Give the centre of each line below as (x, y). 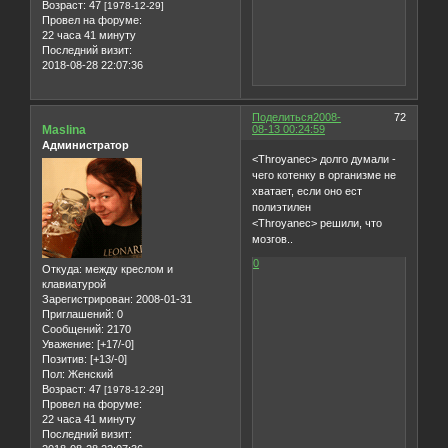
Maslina (64, 130)
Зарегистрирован (86, 298)
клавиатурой (74, 283)
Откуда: (62, 268)
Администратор (85, 145)
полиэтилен (282, 206)
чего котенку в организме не (324, 174)
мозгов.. (273, 238)
